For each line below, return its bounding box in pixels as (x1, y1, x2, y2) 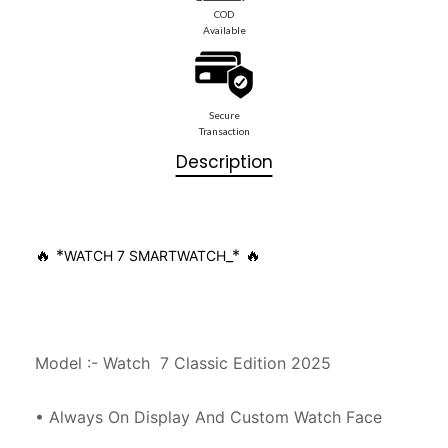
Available (202, 24, 246, 37)
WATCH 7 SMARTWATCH (64, 246, 226, 264)
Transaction (198, 125, 250, 138)
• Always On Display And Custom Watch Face (35, 406, 382, 427)
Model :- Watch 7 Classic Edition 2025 (35, 352, 331, 373)
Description (175, 150, 273, 175)
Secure (208, 109, 240, 122)
